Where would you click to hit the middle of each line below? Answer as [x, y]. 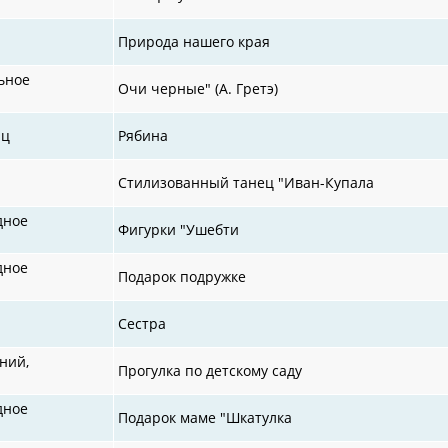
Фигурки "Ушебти [179, 229]
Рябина [143, 135]
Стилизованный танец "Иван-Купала [246, 182]
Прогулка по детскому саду [210, 370]
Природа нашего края [194, 41]
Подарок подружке [182, 276]
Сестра [142, 323]
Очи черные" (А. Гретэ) [198, 88]
